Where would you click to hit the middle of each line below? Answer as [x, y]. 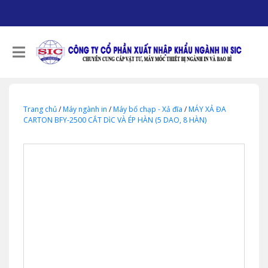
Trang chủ [40, 109]
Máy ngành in [85, 109]
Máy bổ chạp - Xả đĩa [148, 109]
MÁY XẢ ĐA [207, 109]
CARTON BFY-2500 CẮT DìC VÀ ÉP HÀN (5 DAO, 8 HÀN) [115, 120]
